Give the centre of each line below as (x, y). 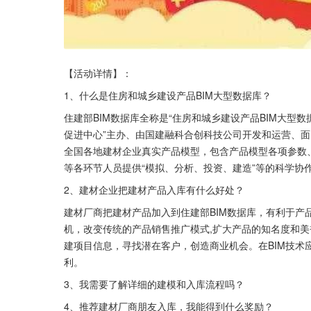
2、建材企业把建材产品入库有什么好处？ (154, 190)
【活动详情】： (98, 73)
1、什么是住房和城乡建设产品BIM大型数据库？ (168, 95)
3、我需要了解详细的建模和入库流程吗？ (154, 284)
